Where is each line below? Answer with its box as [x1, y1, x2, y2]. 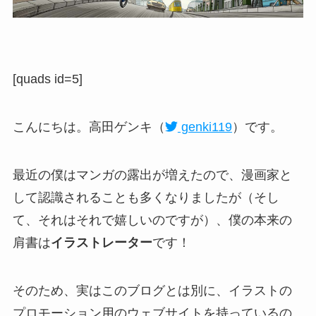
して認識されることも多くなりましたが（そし [12, 190, 279, 205]
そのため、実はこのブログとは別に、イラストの [12, 283, 292, 298]
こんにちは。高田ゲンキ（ [12, 120, 165, 135]
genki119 [177, 120, 232, 135]
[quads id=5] [12, 72, 83, 87]
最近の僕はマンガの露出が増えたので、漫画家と [12, 168, 292, 183]
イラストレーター [50, 236, 152, 250]
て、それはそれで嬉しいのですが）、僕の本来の [12, 213, 292, 228]
